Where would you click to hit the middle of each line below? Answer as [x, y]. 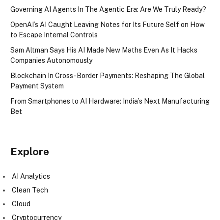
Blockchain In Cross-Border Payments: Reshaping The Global [108, 75]
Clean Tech [30, 190]
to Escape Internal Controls [54, 35]
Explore [30, 151]
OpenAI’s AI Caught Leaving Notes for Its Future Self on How [108, 24]
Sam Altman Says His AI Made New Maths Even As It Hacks [104, 50]
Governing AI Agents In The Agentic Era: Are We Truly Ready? [108, 9]
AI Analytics [31, 176]
